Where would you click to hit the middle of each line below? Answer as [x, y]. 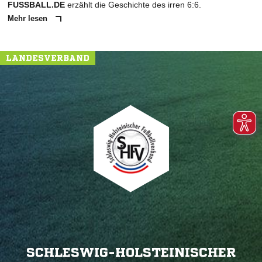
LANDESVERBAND [48, 58]
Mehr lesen [29, 19]
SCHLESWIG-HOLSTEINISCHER [131, 253]
